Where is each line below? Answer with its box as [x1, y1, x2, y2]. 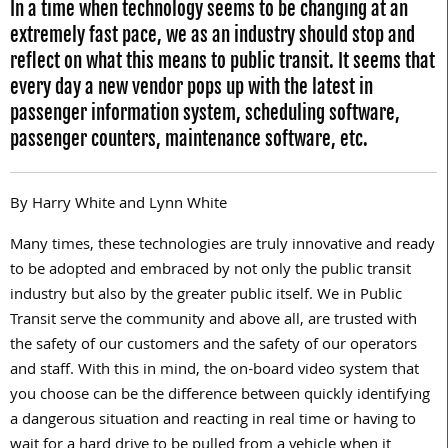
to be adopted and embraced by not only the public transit [10, 258, 411, 285]
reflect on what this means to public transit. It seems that [10, 49, 435, 74]
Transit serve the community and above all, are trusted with [10, 308, 417, 335]
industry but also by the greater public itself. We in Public [10, 283, 402, 310]
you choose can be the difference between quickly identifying [10, 383, 430, 410]
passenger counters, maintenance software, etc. [10, 127, 368, 152]
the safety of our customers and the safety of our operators [10, 333, 417, 360]
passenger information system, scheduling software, [10, 101, 400, 126]
